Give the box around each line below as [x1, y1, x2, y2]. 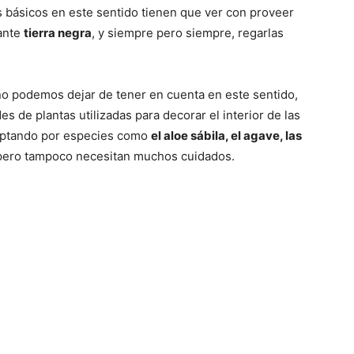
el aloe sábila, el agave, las [151, 127, 302, 143]
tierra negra [24, 24, 92, 40]
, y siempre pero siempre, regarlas [92, 24, 284, 40]
